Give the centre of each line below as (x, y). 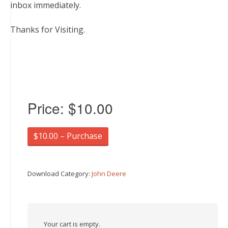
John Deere (109, 174)
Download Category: (60, 174)
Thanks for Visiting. (48, 30)
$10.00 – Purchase (68, 136)
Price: (48, 108)
